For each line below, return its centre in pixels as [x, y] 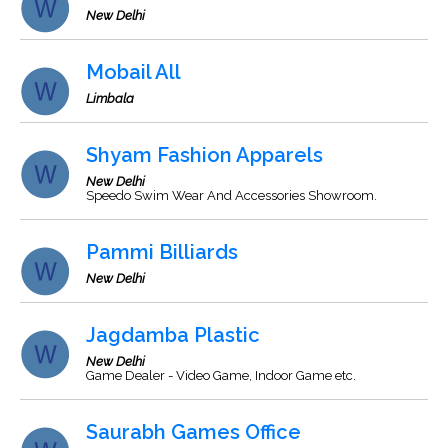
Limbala [110, 98]
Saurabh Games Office [193, 432]
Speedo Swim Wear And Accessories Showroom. [231, 195]
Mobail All [133, 72]
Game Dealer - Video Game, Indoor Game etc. [221, 375]
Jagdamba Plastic [173, 335]
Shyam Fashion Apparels [204, 155]
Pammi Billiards [162, 252]
